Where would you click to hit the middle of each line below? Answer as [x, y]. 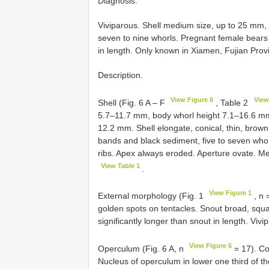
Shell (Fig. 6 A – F [133, 102]
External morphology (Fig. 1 [152, 195]
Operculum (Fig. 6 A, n [142, 248]
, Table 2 [232, 102]
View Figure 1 [231, 193]
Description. [120, 75]
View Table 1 [121, 165]
